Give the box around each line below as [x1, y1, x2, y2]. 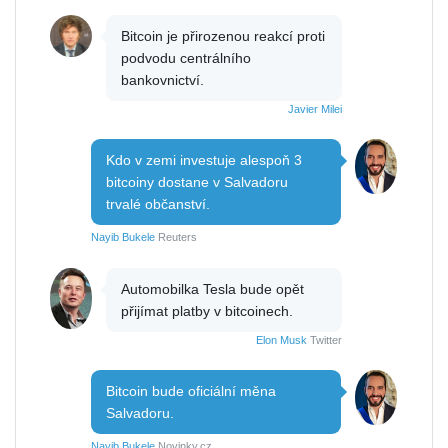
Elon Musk [256, 333, 307, 346]
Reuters [155, 230, 197, 243]
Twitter [307, 333, 342, 346]
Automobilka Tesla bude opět [121, 280, 304, 297]
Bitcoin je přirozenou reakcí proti [121, 27, 325, 44]
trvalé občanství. [106, 195, 210, 212]
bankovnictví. [121, 71, 204, 88]
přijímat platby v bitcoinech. [121, 302, 293, 319]
